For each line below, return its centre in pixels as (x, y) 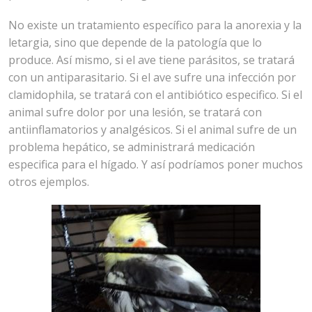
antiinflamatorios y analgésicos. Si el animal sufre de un (153, 129)
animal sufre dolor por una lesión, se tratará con (135, 112)
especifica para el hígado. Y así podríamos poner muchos (156, 164)
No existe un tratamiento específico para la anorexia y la (155, 25)
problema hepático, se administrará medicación (132, 147)
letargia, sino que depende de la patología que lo (135, 42)
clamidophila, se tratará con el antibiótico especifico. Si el (156, 94)
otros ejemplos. (49, 181)
